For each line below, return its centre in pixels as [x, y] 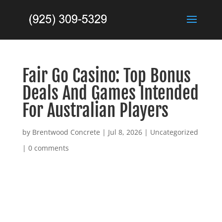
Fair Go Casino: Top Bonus [106, 76]
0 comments [48, 148]
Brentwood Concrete [66, 132]
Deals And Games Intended [110, 93]
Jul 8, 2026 [125, 132]
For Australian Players [95, 111]
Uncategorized [174, 132]
